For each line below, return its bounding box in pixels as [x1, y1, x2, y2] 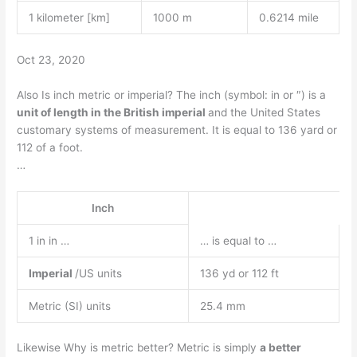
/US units [74, 266, 122, 280]
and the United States [208, 105, 321, 119]
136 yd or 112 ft [199, 266, 279, 280]
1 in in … [28, 233, 69, 247]
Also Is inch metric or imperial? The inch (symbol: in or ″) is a [17, 88, 327, 101]
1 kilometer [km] [28, 11, 110, 25]
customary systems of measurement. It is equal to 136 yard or [17, 123, 338, 136]
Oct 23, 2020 [17, 53, 86, 66]
